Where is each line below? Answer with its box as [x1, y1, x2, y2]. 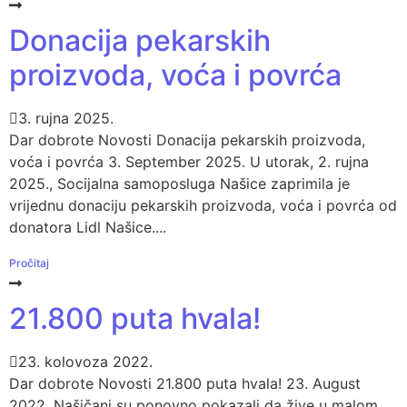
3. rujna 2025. [18, 108, 114, 127]
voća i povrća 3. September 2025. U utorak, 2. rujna [9, 152, 369, 171]
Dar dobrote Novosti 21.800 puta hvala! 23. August [9, 374, 361, 393]
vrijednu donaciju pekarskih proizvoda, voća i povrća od [9, 195, 397, 214]
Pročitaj [9, 256, 49, 271]
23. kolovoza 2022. [18, 352, 153, 372]
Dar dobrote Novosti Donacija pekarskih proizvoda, [9, 130, 365, 149]
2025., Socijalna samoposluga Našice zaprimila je [9, 174, 350, 193]
